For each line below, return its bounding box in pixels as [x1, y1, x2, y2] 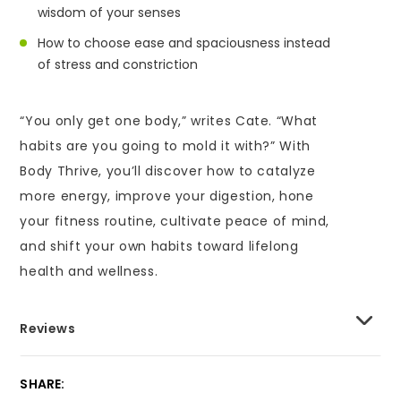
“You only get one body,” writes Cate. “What [20, 111, 318, 130]
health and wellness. [20, 261, 158, 280]
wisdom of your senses [38, 3, 182, 21]
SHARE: [20, 374, 65, 393]
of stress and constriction [38, 55, 199, 73]
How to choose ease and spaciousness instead [38, 33, 331, 52]
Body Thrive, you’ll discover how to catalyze [20, 161, 316, 180]
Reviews [20, 319, 75, 337]
